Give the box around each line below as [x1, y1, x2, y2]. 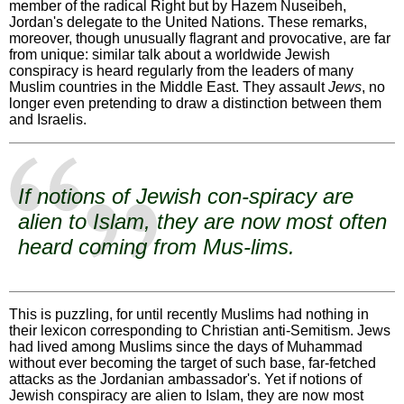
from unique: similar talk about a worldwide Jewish [9, 46, 330, 62]
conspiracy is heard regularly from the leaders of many [9, 62, 353, 78]
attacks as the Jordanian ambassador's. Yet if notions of [9, 371, 362, 387]
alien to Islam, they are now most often [18, 208, 387, 234]
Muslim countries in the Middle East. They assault [9, 78, 328, 95]
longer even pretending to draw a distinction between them [9, 95, 381, 111]
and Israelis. [9, 111, 87, 127]
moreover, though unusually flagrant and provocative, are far [9, 30, 390, 46]
